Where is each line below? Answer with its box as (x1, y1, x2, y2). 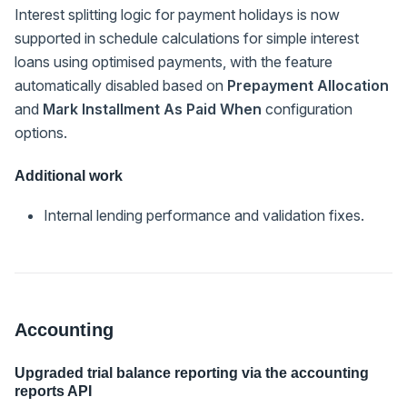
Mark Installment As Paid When (43, 99, 262, 118)
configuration (262, 99, 352, 118)
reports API (15, 382, 92, 399)
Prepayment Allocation (227, 75, 389, 94)
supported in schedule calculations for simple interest (15, 28, 359, 47)
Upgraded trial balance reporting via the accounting (15, 364, 369, 381)
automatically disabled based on (15, 75, 227, 94)
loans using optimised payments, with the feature (15, 52, 333, 71)
